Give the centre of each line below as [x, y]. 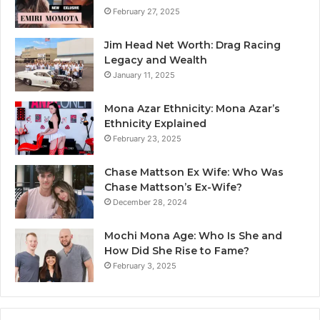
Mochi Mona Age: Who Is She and [193, 236]
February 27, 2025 [146, 12]
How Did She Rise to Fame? [177, 251]
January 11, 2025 [144, 75]
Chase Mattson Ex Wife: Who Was [194, 172]
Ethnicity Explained [155, 124]
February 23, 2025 [147, 139]
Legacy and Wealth [156, 60]
